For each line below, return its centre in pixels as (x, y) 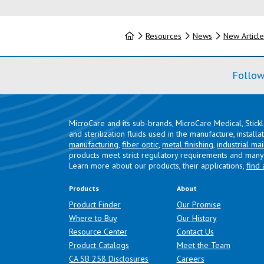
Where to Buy (93, 218)
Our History (197, 218)
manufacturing (94, 144)
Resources (163, 36)
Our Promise (199, 204)
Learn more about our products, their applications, (158, 166)
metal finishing (188, 144)
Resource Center (98, 232)
